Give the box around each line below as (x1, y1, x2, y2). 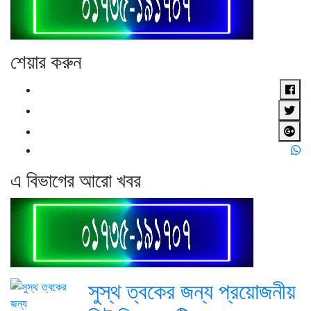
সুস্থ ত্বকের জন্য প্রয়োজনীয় (88, 277, 296, 305)
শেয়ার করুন (10, 49, 81, 74)
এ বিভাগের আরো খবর (10, 168, 141, 192)
